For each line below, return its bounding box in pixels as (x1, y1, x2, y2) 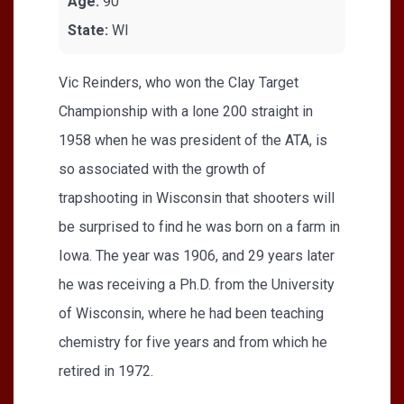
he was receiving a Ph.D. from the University (59, 275, 335, 293)
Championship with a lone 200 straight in (59, 102, 313, 120)
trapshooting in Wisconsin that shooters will (59, 188, 335, 207)
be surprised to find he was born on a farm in (59, 217, 340, 235)
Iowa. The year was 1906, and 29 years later (59, 246, 335, 264)
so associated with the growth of (59, 160, 266, 178)
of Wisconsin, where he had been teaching (59, 304, 324, 322)
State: (68, 21, 108, 39)
